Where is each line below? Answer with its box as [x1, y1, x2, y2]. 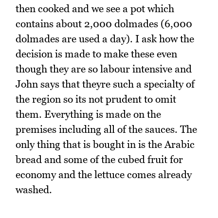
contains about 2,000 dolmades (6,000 [16, 18, 192, 30]
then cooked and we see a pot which [16, 2, 174, 15]
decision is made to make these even [16, 48, 177, 60]
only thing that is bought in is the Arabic [16, 138, 195, 151]
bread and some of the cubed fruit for [16, 153, 183, 166]
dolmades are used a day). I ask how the [16, 33, 194, 45]
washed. [16, 183, 52, 196]
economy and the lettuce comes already [16, 168, 192, 181]
